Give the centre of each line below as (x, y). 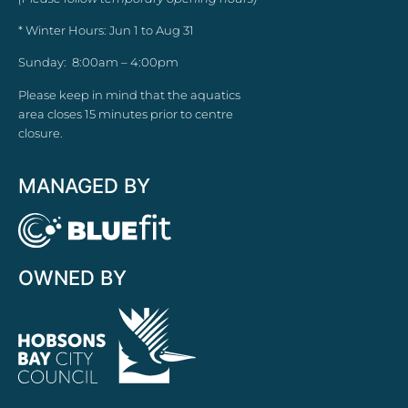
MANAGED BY (84, 186)
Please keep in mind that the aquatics (129, 94)
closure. (41, 133)
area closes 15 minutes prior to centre (126, 113)
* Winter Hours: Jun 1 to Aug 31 (106, 30)
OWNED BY (72, 277)
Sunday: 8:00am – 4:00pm (98, 62)
